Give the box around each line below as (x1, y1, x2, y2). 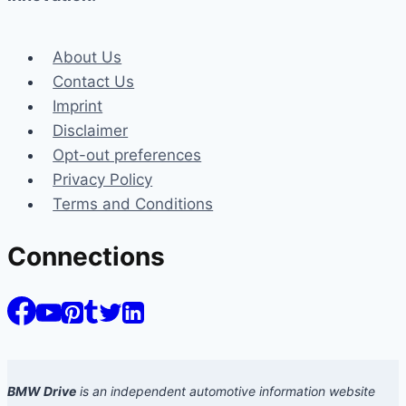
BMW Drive (7, 383, 76, 400)
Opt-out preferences (53, 146, 202, 164)
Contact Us (53, 72, 135, 91)
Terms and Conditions (53, 195, 214, 213)
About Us (53, 48, 122, 66)
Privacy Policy (53, 170, 153, 188)
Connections (7, 241, 165, 273)
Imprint (53, 97, 103, 115)
